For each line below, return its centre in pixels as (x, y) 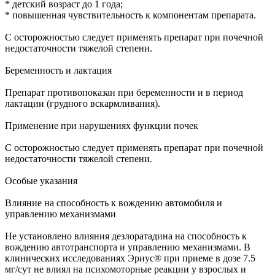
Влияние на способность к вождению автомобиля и (114, 203)
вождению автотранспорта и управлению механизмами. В (128, 247)
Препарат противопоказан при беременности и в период (124, 92)
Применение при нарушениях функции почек (102, 125)
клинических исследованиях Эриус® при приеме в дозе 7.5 (130, 258)
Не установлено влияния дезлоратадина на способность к (126, 236)
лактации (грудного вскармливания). (83, 103)
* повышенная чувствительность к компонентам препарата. (130, 15)
